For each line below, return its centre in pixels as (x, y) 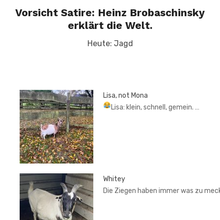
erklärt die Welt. (110, 25)
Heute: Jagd (110, 43)
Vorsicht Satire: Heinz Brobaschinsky (110, 13)
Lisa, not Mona (125, 96)
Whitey (114, 179)
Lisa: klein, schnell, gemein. (153, 107)
